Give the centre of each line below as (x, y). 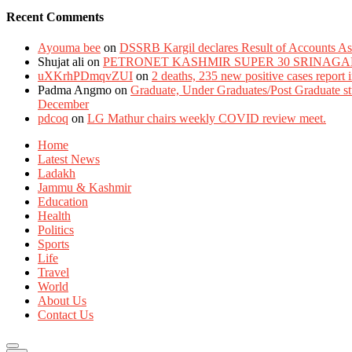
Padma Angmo (75, 90)
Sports (53, 244)
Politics (56, 230)
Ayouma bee (69, 48)
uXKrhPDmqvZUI (85, 76)
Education (63, 202)
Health (54, 216)
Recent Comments (55, 17)
